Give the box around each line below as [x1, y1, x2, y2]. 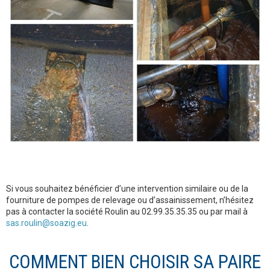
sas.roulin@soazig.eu [6, 218, 87, 228]
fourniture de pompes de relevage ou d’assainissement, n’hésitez [6, 195, 254, 206]
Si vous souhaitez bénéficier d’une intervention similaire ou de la [6, 184, 248, 194]
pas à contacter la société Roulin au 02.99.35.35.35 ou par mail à [6, 207, 248, 217]
